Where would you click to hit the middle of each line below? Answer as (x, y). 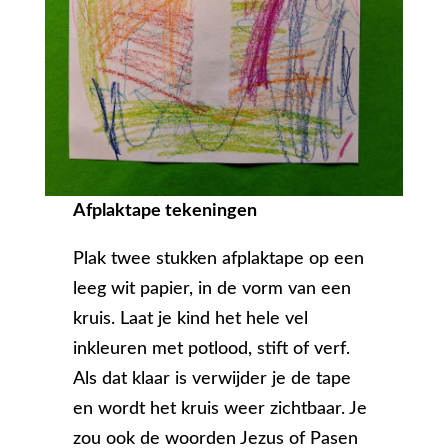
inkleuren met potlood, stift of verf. (212, 349)
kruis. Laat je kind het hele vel (191, 319)
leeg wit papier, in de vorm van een (212, 289)
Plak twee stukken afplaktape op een (219, 259)
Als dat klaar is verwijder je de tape (212, 379)
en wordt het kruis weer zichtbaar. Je (220, 409)
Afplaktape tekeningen (165, 211)
